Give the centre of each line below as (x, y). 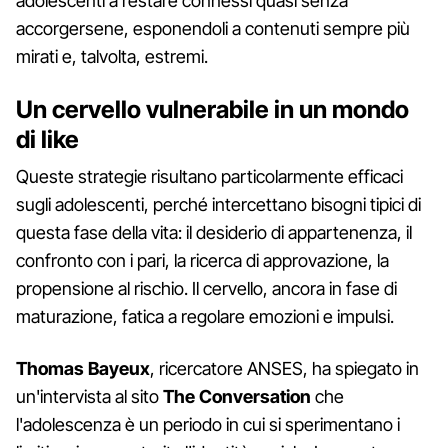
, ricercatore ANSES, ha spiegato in (284, 368)
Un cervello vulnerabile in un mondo (212, 109)
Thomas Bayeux (83, 368)
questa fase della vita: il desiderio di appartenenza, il (214, 232)
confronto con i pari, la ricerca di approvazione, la (202, 260)
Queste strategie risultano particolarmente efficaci (209, 176)
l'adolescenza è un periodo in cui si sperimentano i (208, 424)
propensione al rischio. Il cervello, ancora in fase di (206, 288)
